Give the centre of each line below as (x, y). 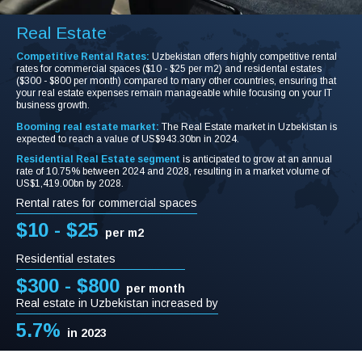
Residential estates (66, 258)
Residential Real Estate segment (98, 159)
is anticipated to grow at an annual (257, 159)
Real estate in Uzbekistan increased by (117, 303)
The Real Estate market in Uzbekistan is (249, 126)
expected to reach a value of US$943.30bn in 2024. (128, 139)
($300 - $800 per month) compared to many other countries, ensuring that (176, 80)
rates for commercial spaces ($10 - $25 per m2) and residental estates (169, 68)
